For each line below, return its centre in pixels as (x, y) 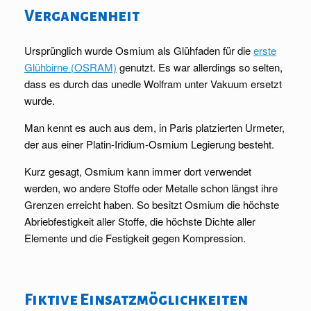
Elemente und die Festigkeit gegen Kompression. (135, 238)
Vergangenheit (82, 16)
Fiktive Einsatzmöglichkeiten (136, 300)
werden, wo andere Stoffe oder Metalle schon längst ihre (151, 188)
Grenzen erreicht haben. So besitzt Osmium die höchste (152, 205)
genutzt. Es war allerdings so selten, (200, 67)
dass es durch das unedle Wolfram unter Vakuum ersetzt (153, 84)
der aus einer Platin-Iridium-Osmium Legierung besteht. (149, 144)
